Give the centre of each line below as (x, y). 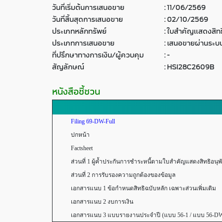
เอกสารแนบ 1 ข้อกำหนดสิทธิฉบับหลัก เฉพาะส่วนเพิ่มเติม (136, 188)
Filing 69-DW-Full (93, 121)
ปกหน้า (73, 135)
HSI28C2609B (191, 67)
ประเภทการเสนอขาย (83, 43)
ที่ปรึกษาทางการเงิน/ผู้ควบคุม (98, 55)
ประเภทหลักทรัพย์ (79, 31)
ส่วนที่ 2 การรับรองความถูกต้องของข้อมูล (116, 175)
